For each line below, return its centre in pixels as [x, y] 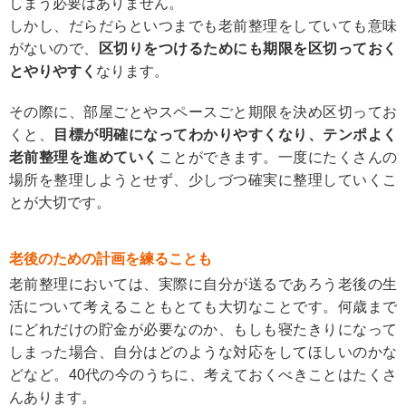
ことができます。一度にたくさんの [278, 157]
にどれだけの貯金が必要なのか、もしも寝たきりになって [203, 329]
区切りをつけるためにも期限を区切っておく [248, 48]
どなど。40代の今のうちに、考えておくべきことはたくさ [203, 374]
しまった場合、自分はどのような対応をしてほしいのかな [203, 352]
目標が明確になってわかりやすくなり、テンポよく [226, 134]
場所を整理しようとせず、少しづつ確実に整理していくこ [203, 179]
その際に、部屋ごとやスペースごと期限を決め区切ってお [203, 111]
